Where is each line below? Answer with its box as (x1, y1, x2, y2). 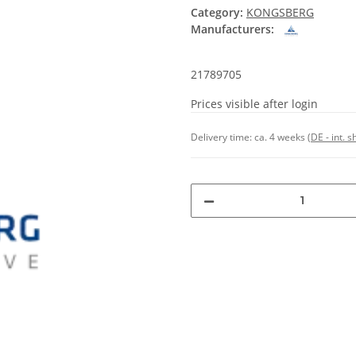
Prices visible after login (191, 95, 318, 111)
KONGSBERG (246, 5, 314, 21)
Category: (191, 5, 246, 21)
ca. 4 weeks (254, 130, 308, 144)
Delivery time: (191, 130, 254, 144)
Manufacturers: (191, 21, 274, 37)
